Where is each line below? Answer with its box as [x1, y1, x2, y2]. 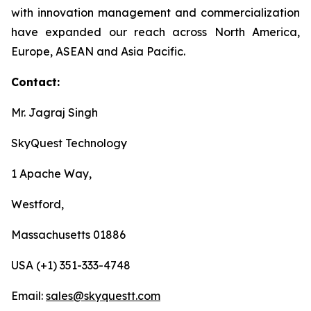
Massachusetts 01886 [11, 228, 126, 242]
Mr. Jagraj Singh [11, 106, 98, 119]
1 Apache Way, [11, 167, 92, 180]
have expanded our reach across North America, [11, 25, 300, 39]
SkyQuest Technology [11, 136, 127, 150]
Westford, [11, 197, 64, 211]
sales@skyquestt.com [46, 289, 160, 303]
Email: [11, 289, 46, 303]
